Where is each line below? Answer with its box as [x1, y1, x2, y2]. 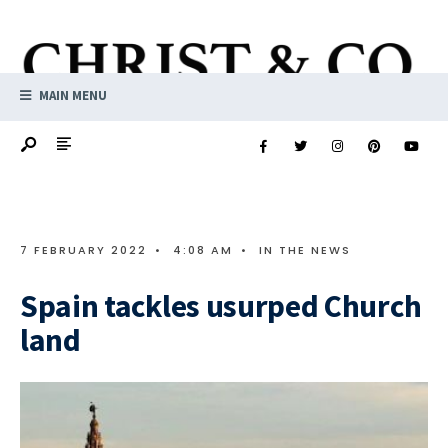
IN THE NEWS [259, 242, 351, 259]
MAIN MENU [36, 87, 107, 105]
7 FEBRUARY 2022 [20, 242, 147, 259]
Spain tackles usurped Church [20, 286, 422, 327]
